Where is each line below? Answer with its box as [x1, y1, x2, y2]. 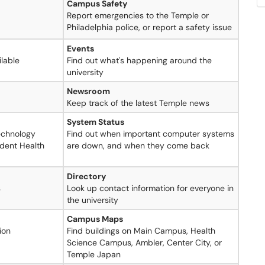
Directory [67, 171, 106, 182]
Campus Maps [67, 214, 123, 224]
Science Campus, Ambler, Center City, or [67, 237, 222, 248]
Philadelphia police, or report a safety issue [67, 22, 232, 33]
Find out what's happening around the [67, 55, 212, 66]
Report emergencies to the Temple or [67, 10, 209, 21]
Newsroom [67, 86, 110, 96]
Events [67, 43, 94, 54]
